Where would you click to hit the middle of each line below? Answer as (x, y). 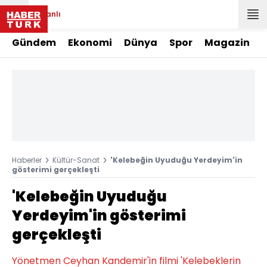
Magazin (227, 43)
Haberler (27, 160)
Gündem (34, 43)
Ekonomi (90, 43)
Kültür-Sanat (76, 160)
